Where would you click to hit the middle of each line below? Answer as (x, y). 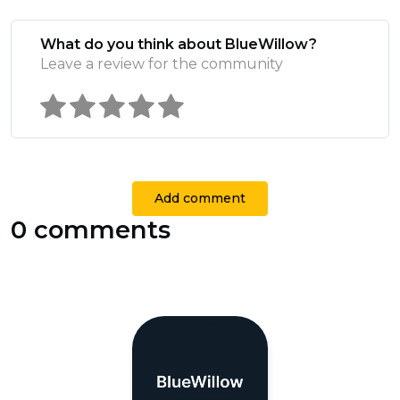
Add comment (200, 199)
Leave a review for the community (162, 64)
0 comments (91, 230)
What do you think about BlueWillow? (179, 45)
